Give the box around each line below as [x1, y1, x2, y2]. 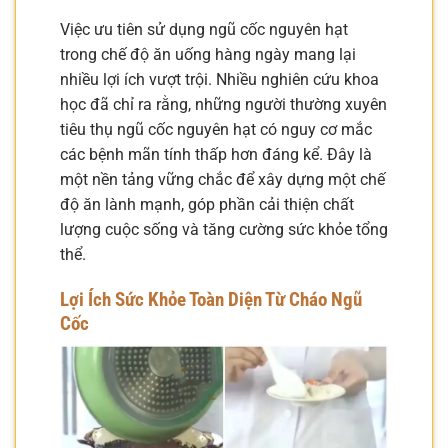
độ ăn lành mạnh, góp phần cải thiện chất [60, 194, 354, 214]
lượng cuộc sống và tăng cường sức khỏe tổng [60, 219, 388, 239]
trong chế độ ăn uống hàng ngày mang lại [60, 44, 356, 64]
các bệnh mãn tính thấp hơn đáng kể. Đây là [60, 144, 372, 164]
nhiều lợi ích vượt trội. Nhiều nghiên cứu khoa [60, 69, 379, 89]
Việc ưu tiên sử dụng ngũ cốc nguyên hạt [60, 19, 348, 39]
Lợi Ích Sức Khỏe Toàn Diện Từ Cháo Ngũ [60, 287, 362, 311]
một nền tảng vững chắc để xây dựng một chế [60, 169, 385, 189]
